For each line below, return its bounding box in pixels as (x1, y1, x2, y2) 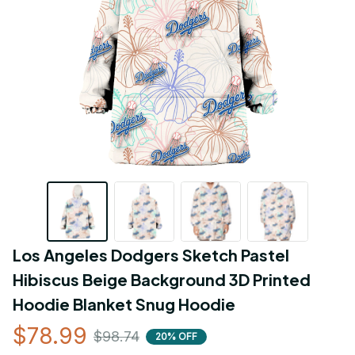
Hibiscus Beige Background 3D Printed (13, 269, 311, 290)
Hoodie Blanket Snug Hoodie (13, 294, 235, 315)
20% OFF (155, 330, 197, 342)
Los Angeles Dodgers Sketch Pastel (13, 245, 289, 265)
